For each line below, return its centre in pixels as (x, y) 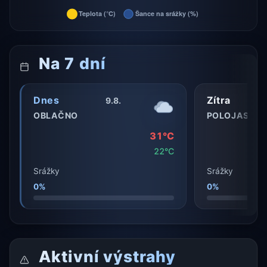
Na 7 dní (70, 63)
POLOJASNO (234, 116)
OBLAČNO (56, 116)
